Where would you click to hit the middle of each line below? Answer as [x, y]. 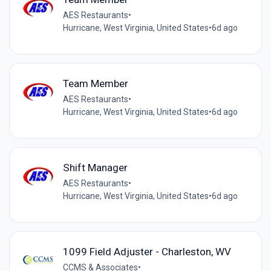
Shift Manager [95, 168]
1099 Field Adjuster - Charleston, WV [147, 252]
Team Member [95, 84]
